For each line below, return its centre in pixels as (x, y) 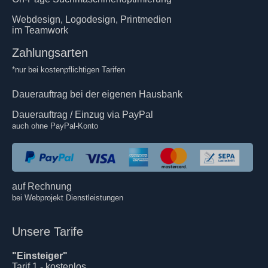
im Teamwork (40, 30)
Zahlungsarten (50, 52)
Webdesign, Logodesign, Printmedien (92, 19)
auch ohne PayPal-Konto (55, 126)
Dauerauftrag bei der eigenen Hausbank (97, 94)
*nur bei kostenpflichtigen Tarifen (68, 69)
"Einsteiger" (40, 256)
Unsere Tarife (48, 232)
